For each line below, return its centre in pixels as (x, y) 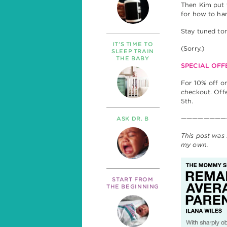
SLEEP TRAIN (133, 51)
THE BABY (133, 58)
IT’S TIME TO (133, 44)
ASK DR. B (133, 119)
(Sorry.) (193, 48)
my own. (195, 144)
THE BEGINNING (133, 187)
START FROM (133, 180)
